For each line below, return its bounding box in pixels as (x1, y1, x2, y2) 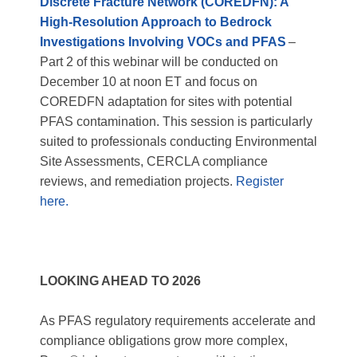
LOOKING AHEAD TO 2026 (40, 274, 201, 288)
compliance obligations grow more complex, (40, 334, 288, 347)
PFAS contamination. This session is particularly (40, 115, 312, 128)
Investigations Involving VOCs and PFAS (40, 35, 286, 49)
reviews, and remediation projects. (40, 175, 236, 188)
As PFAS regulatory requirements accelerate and (40, 314, 316, 328)
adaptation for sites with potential (104, 95, 292, 108)
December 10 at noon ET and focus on (40, 75, 257, 88)
